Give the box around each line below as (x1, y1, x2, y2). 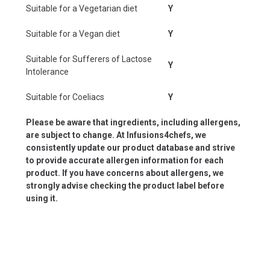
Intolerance (26, 66, 69, 77)
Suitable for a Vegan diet (26, 28, 120, 39)
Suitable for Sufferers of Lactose (26, 54, 152, 64)
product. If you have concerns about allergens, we (26, 168, 224, 178)
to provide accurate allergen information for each (26, 155, 224, 165)
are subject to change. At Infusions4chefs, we (26, 130, 206, 140)
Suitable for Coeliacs (26, 92, 104, 102)
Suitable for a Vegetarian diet (26, 3, 137, 13)
